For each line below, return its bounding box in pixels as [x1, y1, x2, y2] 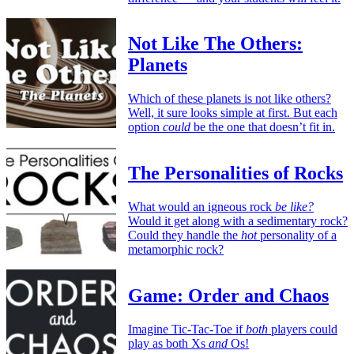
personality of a [257, 228, 337, 243]
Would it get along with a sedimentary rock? [128, 214, 348, 228]
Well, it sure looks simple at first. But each [128, 106, 337, 120]
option [128, 120, 163, 134]
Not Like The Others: [128, 33, 303, 55]
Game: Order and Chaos [128, 285, 329, 307]
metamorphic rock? [128, 243, 224, 257]
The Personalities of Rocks [128, 163, 343, 184]
